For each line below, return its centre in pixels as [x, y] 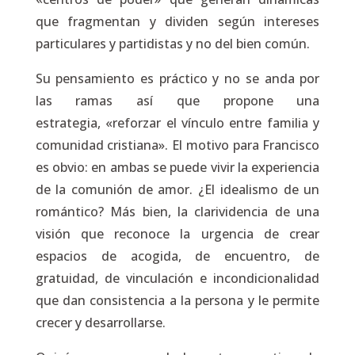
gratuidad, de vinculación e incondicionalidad [177, 278]
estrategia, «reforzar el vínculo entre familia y [177, 123]
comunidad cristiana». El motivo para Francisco [177, 145]
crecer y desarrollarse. [100, 323]
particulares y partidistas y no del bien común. [172, 44]
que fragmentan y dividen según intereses [177, 21]
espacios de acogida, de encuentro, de [177, 256]
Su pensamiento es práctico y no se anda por [177, 78]
